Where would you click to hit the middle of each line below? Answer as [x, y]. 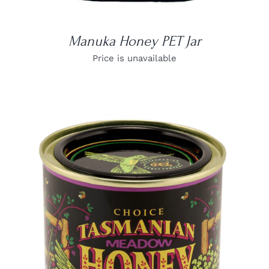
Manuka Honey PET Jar [134, 41]
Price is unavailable [134, 58]
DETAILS [134, 239]
